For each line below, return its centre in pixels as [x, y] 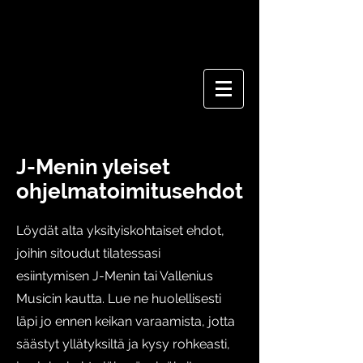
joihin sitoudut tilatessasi [88, 253]
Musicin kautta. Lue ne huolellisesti [119, 299]
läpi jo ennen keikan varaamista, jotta [126, 321]
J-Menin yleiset [93, 167]
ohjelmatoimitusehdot [130, 191]
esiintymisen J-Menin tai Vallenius [115, 276]
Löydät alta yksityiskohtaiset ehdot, [120, 231]
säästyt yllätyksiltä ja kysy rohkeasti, [123, 344]
